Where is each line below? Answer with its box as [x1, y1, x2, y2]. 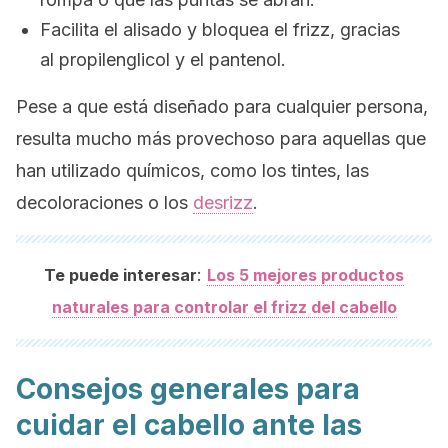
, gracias [330, 19, 400, 40]
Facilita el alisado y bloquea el [40, 19, 293, 40]
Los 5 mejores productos [207, 265, 404, 285]
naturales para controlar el [51, 297, 271, 317]
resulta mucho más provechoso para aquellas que [16, 128, 426, 149]
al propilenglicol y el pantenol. [40, 49, 286, 70]
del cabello [306, 297, 397, 317]
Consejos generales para [16, 372, 360, 406]
